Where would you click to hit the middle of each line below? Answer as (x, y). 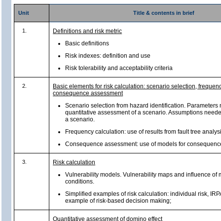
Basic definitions (87, 43)
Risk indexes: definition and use (108, 56)
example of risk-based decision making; (118, 201)
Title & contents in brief (164, 13)
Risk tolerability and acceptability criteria (119, 68)
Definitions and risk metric (88, 31)
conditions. (80, 182)
